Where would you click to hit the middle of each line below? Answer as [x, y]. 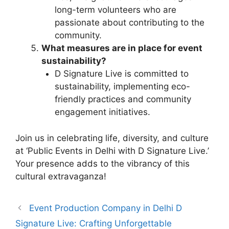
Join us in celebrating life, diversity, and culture [112, 138]
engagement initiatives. [102, 112]
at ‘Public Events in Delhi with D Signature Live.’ [112, 151]
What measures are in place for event [122, 48]
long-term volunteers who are [115, 10]
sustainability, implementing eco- [122, 87]
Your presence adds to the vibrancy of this [102, 163]
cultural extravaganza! [61, 176]
